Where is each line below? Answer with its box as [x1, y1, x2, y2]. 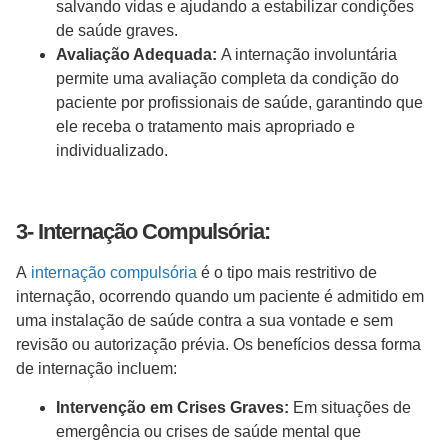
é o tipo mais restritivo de [197, 264, 377, 282]
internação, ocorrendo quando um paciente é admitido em [16, 288, 424, 306]
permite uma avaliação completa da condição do [56, 70, 399, 88]
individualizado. [56, 142, 176, 160]
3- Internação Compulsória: [16, 219, 275, 245]
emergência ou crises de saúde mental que [56, 422, 361, 440]
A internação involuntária [217, 46, 397, 64]
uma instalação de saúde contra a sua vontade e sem [16, 312, 393, 330]
